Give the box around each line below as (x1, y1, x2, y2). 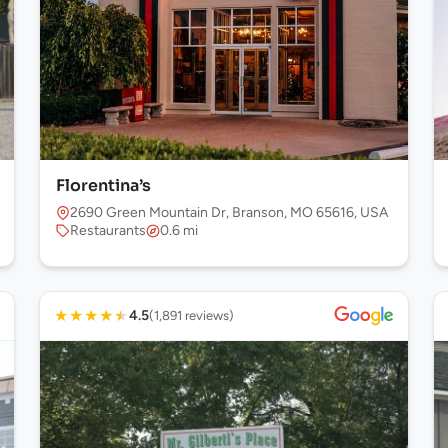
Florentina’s (55, 175, 151, 196)
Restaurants (69, 222, 146, 239)
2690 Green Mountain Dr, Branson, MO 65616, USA (69, 204, 388, 221)
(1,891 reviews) (148, 308, 234, 323)
